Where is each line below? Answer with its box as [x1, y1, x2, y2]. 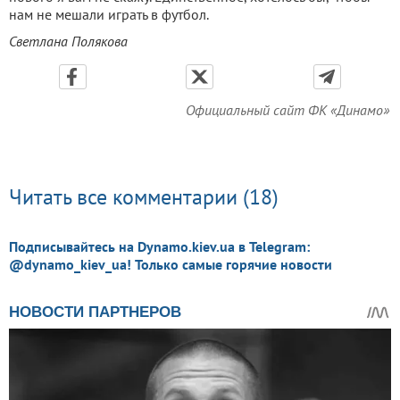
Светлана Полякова [9, 31, 128, 50]
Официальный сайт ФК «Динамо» [186, 100, 389, 119]
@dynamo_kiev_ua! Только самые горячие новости [9, 254, 332, 273]
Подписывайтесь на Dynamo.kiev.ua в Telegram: [9, 237, 310, 255]
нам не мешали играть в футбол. [9, 4, 209, 23]
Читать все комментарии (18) [9, 182, 279, 211]
